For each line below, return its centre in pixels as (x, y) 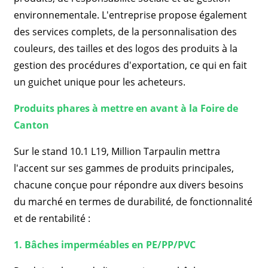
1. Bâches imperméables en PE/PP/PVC (104, 245)
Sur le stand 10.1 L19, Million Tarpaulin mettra (117, 151)
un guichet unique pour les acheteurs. (99, 82)
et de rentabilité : (52, 218)
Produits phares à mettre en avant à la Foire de (126, 108)
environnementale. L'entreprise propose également (130, 15)
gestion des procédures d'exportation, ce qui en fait (130, 65)
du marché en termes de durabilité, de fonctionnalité (133, 202)
